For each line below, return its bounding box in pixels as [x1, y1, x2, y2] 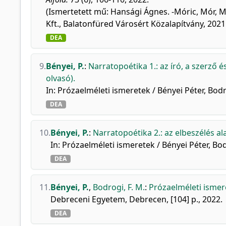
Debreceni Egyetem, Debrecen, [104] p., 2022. [50, 194, 222, 205]
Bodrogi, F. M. [93, 182, 145, 193]
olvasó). [46, 73, 75, 84]
